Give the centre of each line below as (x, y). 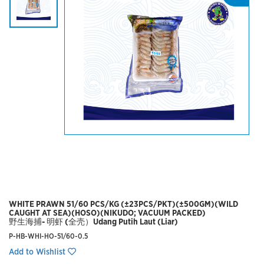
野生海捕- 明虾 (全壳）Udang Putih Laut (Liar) (93, 222)
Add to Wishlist (38, 252)
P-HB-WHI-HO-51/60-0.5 (48, 236)
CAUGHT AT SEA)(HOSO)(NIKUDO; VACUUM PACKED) (107, 213)
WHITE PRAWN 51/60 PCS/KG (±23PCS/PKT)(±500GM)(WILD (123, 204)
